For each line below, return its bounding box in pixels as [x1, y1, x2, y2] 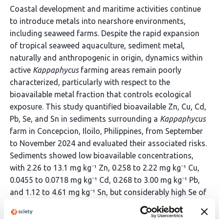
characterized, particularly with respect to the [10, 78, 170, 87]
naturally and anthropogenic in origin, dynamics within [10, 53, 203, 62]
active [10, 66, 33, 74]
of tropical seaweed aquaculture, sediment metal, [10, 41, 185, 50]
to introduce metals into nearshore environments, [10, 17, 186, 25]
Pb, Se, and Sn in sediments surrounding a [10, 114, 160, 123]
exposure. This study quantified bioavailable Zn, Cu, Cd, [10, 102, 206, 111]
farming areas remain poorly [79, 66, 181, 74]
